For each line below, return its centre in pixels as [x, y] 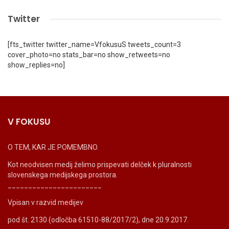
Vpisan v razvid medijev [45, 203]
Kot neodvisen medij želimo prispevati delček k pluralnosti [100, 165]
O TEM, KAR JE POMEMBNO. [53, 147]
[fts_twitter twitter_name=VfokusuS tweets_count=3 [94, 45]
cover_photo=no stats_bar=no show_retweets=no [89, 55]
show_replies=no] [36, 65]
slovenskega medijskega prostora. [63, 175]
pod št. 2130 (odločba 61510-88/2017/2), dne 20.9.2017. [98, 220]
